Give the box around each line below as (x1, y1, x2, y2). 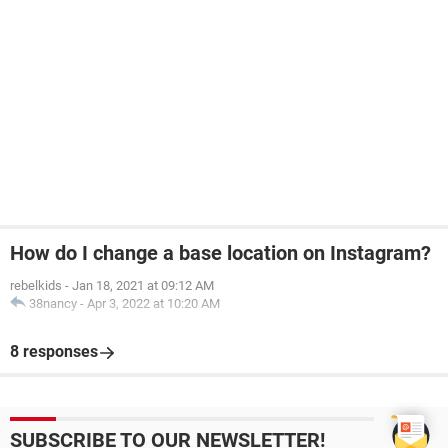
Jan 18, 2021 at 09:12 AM (72, 278, 214, 293)
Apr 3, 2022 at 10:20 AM (87, 296, 220, 311)
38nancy (29, 296, 77, 311)
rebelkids (10, 278, 62, 293)
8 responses (10, 342, 98, 361)
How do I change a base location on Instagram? (10, 241, 431, 265)
